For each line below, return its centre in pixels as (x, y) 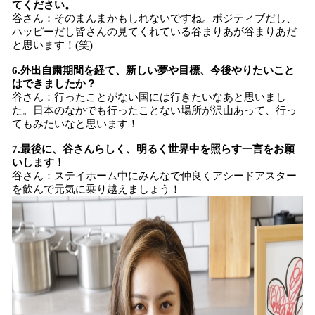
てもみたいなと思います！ (75, 124)
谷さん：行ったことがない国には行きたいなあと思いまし (149, 97)
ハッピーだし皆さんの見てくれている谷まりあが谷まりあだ (154, 32)
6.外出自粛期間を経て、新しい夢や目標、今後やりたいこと (153, 70)
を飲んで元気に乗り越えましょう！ (96, 189)
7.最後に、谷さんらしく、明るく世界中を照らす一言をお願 (153, 149)
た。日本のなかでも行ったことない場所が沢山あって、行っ (154, 110)
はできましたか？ (54, 84)
